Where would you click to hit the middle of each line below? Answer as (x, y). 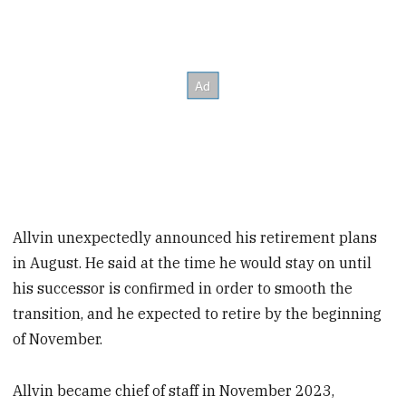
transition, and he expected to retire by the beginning (198, 314)
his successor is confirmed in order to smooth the (183, 289)
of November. (58, 339)
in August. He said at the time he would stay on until (193, 263)
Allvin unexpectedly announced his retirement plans (195, 238)
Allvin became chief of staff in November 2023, (174, 390)
